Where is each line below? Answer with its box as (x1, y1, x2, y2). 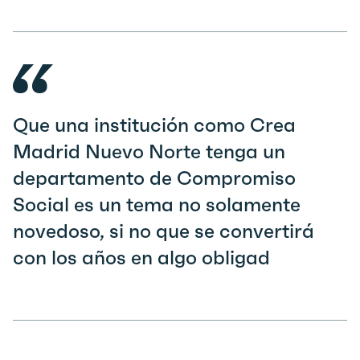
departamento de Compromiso (13, 166, 296, 190)
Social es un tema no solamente (13, 193, 301, 217)
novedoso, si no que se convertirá (13, 219, 314, 243)
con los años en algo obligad (13, 246, 270, 270)
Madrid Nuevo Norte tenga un (13, 140, 285, 164)
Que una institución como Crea (13, 113, 296, 137)
